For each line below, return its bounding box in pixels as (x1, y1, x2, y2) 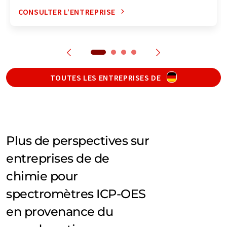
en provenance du (6, 204, 113, 219)
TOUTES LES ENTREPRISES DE (50, 72, 163, 83)
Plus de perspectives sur (6, 133, 149, 148)
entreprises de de (6, 150, 109, 166)
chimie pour (6, 168, 78, 183)
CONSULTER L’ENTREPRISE (18, 6, 116, 17)
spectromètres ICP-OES (6, 186, 146, 201)
